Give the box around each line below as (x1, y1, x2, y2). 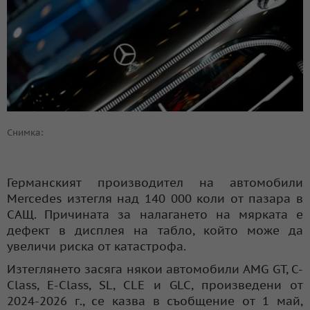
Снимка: (7, 126, 44, 138)
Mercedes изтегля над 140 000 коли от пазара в (7, 190, 303, 206)
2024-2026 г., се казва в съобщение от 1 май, (7, 293, 303, 309)
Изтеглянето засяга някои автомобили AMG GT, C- (7, 261, 303, 277)
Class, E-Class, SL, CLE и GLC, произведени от (7, 277, 303, 293)
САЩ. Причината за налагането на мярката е (7, 206, 303, 222)
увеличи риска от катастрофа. (7, 238, 186, 254)
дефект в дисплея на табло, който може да (7, 222, 303, 238)
